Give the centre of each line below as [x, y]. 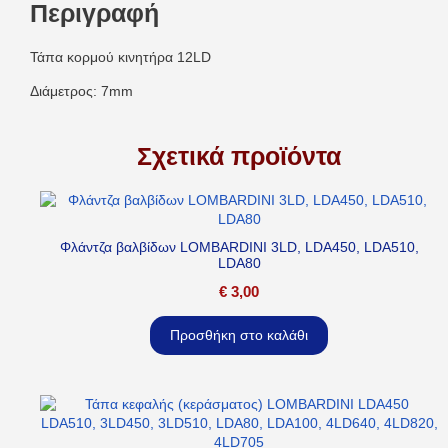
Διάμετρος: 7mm [81, 91]
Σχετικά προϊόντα [239, 156]
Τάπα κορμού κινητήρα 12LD [120, 57]
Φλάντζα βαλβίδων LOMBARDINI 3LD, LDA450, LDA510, [239, 247]
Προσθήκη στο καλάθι [239, 335]
